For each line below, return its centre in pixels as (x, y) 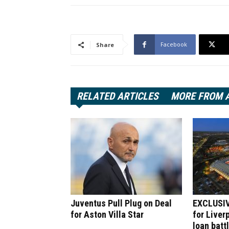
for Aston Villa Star (107, 214)
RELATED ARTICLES (118, 96)
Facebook (174, 44)
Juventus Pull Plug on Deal (121, 203)
